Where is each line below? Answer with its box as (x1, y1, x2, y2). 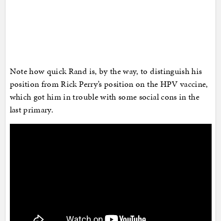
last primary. (9, 104, 54, 116)
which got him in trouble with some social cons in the (9, 91, 200, 103)
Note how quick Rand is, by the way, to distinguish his (9, 65, 202, 77)
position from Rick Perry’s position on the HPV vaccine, (9, 78, 208, 90)
